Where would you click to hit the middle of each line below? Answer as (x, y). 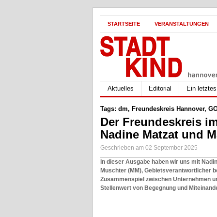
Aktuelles (121, 88)
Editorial (160, 88)
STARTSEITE (124, 24)
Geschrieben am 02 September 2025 (149, 148)
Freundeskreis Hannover (168, 109)
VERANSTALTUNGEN (182, 24)
